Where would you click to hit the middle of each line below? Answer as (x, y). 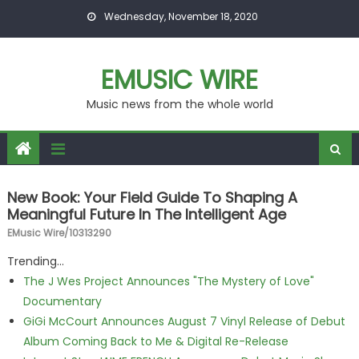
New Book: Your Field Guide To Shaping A (152, 198)
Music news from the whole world (179, 104)
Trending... (35, 261)
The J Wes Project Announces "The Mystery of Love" (168, 281)
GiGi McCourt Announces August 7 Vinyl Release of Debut (184, 321)
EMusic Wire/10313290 (59, 233)
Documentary (62, 301)
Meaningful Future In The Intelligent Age (146, 214)
